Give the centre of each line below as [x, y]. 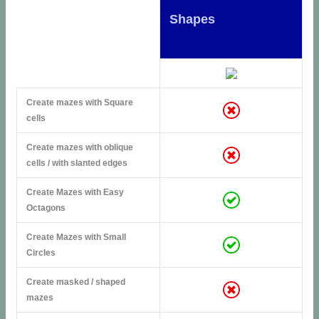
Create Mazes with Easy [75, 192]
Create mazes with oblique [79, 147]
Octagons [46, 208]
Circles [41, 252]
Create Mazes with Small [76, 237]
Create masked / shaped [75, 282]
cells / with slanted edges [77, 163]
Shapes [192, 19]
